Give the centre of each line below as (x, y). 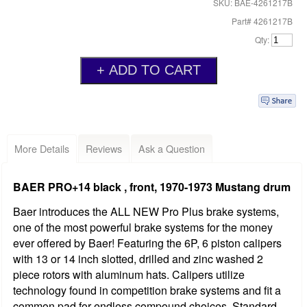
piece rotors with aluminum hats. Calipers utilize (129, 275)
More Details (42, 148)
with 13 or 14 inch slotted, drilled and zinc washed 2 (138, 259)
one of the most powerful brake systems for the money (143, 228)
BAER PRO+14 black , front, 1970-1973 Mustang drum (152, 187)
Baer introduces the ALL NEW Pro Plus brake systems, (146, 212)
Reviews (104, 148)
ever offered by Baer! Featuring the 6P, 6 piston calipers (147, 243)
